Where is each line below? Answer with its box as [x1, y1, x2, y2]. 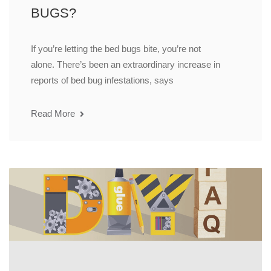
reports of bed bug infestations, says [31, 75, 174, 86]
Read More [31, 108, 77, 119]
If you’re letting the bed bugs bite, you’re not [31, 44, 201, 54]
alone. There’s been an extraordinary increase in [31, 59, 220, 70]
